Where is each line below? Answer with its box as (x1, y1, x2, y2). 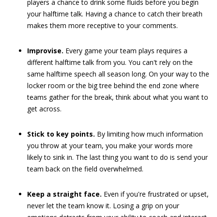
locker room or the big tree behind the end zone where (27, 81, 199, 90)
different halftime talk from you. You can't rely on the (27, 58, 193, 67)
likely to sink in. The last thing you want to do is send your (27, 153, 208, 162)
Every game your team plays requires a (63, 46, 187, 55)
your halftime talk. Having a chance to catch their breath (27, 9, 202, 18)
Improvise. (27, 46, 63, 55)
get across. (27, 104, 62, 113)
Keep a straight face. (27, 189, 102, 199)
